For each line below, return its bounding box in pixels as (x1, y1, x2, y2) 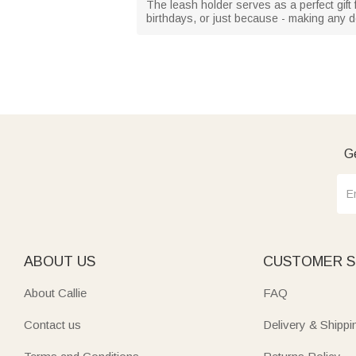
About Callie (24, 285, 87, 300)
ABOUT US (24, 253, 95, 269)
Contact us (24, 317, 81, 331)
